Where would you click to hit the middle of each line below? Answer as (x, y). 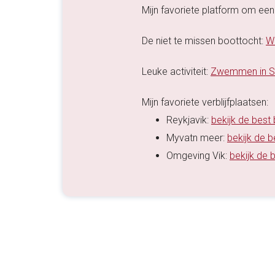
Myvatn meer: (197, 138)
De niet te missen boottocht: (204, 41)
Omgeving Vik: (198, 156)
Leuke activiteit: (176, 72)
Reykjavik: (189, 120)
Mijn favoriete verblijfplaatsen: (205, 103)
